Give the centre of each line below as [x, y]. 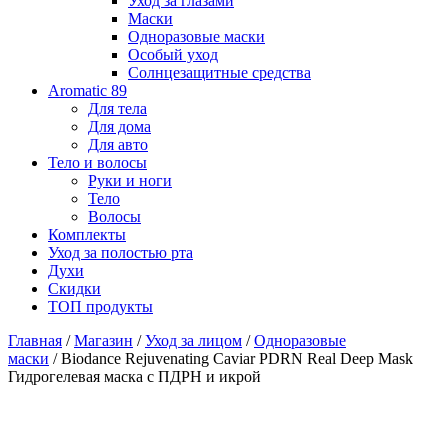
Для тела [117, 108]
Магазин [103, 340]
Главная [35, 340]
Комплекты [87, 234]
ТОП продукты [100, 306]
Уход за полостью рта [120, 252]
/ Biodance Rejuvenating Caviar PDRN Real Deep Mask [231, 358]
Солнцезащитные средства [219, 72]
